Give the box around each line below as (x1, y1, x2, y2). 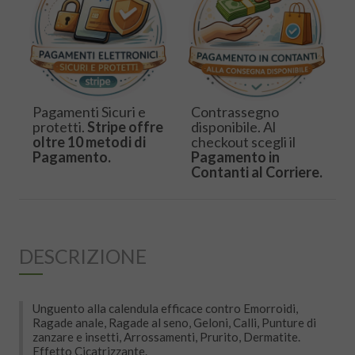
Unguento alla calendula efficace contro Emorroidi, (32, 301, 298, 316)
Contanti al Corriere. (191, 163, 323, 181)
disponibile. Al (191, 118, 276, 136)
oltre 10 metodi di (32, 133, 146, 151)
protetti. (32, 118, 87, 136)
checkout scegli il (191, 133, 296, 151)
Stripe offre (87, 118, 163, 136)
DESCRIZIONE (19, 244, 147, 269)
